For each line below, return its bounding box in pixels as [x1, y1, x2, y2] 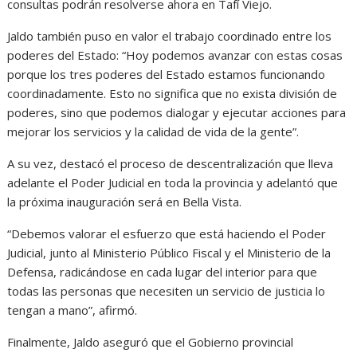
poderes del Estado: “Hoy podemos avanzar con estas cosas [7, 47, 343, 64]
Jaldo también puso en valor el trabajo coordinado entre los [7, 28, 332, 45]
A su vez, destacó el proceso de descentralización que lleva [7, 155, 334, 172]
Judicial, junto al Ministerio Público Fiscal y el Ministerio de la [7, 245, 331, 261]
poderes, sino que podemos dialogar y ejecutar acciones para [7, 104, 347, 121]
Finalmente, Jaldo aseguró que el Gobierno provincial [7, 334, 294, 351]
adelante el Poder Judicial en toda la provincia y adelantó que [7, 175, 339, 191]
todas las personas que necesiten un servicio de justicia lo [7, 283, 326, 300]
